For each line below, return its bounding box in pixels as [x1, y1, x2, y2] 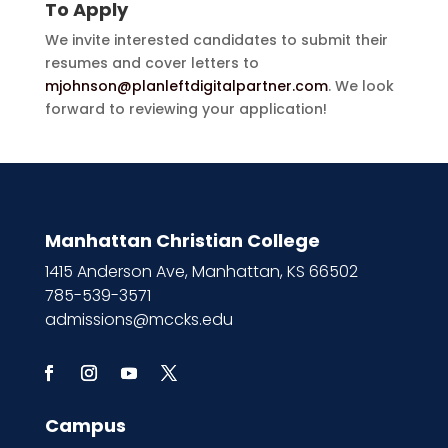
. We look [327, 75, 394, 96]
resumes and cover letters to [44, 52, 259, 73]
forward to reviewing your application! [44, 98, 327, 119]
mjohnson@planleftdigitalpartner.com [44, 75, 328, 96]
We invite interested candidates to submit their [44, 29, 388, 50]
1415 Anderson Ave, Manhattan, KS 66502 [44, 259, 358, 283]
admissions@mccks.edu [44, 307, 233, 331]
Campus [44, 412, 126, 438]
